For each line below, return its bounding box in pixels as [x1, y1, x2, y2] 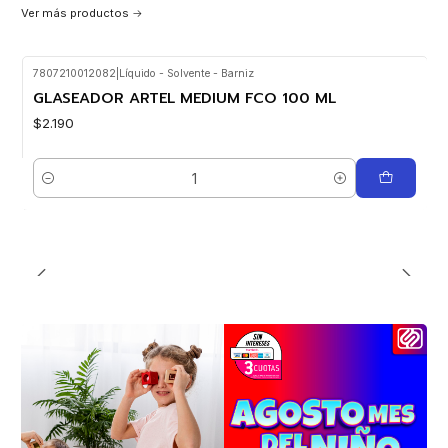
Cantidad [32, 180, 86, 196]
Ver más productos [21, 6, 129, 21]
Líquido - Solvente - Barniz [118, 66, 254, 80]
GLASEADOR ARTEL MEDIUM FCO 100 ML [32, 86, 336, 109]
